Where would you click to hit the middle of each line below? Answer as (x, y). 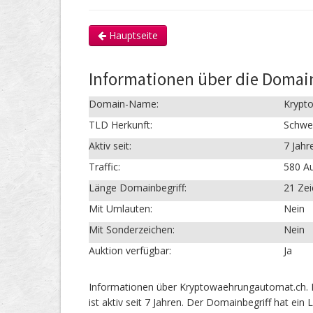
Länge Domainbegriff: (138, 188)
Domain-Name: (124, 104)
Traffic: (104, 167)
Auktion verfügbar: (130, 251)
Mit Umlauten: (121, 209)
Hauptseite (132, 36)
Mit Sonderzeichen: (132, 230)
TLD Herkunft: (121, 125)
